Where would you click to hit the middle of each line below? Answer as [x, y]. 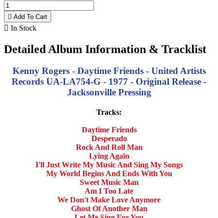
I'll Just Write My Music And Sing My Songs [109, 165]
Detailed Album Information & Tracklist [105, 49]
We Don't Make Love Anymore [109, 200]
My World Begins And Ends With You [109, 174]
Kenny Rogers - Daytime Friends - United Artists [109, 71]
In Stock [23, 28]
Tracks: [109, 112]
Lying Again [109, 156]
